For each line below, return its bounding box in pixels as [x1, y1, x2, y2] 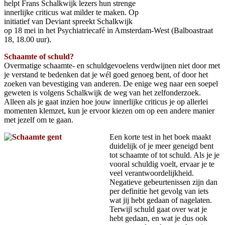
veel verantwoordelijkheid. [109, 168, 194, 177]
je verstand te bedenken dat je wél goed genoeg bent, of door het [4, 70, 208, 79]
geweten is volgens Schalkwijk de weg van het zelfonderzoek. [4, 88, 201, 97]
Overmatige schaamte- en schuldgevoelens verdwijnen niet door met [4, 61, 220, 70]
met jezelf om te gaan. [4, 115, 73, 124]
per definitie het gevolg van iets [109, 186, 208, 195]
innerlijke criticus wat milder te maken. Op [4, 8, 139, 17]
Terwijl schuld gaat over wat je [109, 204, 207, 213]
